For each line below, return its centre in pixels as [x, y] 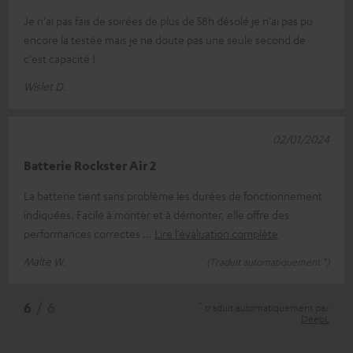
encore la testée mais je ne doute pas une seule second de [165, 39]
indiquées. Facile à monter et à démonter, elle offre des [156, 214]
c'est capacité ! [59, 58]
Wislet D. [45, 86]
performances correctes [83, 233]
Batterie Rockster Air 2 [90, 165]
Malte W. [45, 261]
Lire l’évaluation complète [216, 233]
